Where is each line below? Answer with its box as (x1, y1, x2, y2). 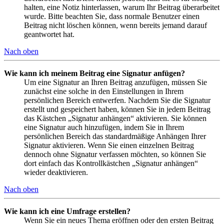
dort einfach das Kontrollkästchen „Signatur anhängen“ (24, 158, 198, 167)
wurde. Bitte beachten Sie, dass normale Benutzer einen (24, 11, 199, 20)
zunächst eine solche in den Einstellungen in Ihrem (24, 86, 183, 95)
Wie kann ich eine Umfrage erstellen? (4, 206, 130, 215)
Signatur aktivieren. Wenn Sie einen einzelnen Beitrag (24, 140, 194, 149)
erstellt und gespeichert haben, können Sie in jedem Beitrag (24, 104, 210, 113)
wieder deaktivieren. (24, 167, 88, 176)
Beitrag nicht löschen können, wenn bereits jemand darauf (24, 20, 207, 29)
